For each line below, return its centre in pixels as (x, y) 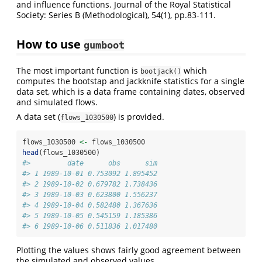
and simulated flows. (57, 102)
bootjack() (161, 71)
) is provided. (139, 116)
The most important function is (78, 70)
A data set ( (38, 116)
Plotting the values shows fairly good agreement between (129, 250)
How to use (50, 44)
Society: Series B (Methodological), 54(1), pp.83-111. (116, 15)
